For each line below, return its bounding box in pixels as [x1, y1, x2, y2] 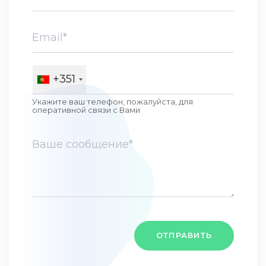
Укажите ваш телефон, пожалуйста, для [32, 96, 193, 106]
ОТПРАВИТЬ [156, 230, 213, 240]
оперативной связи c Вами [32, 104, 140, 115]
